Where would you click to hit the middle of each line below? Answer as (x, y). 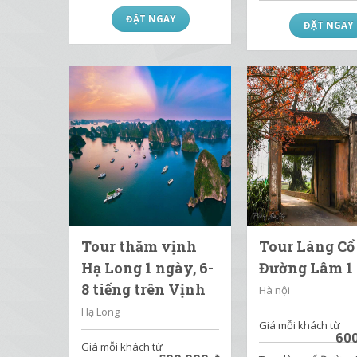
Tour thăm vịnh (139, 246)
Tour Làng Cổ (307, 246)
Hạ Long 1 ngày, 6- (147, 268)
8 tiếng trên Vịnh (143, 289)
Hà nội (275, 290)
